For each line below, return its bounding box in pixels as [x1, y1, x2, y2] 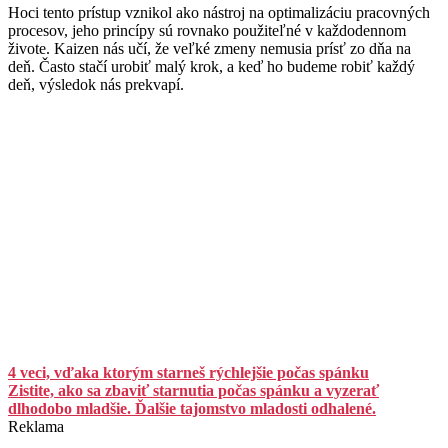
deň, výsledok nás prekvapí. [8, 76, 184, 94]
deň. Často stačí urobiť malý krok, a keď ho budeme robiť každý [8, 58, 415, 76]
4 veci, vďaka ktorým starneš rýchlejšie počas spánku [8, 364, 369, 382]
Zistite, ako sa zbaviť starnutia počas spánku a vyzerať [8, 382, 379, 400]
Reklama [8, 418, 64, 436]
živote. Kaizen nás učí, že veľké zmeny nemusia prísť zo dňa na [8, 40, 411, 58]
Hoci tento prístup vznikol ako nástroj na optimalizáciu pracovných [8, 4, 430, 22]
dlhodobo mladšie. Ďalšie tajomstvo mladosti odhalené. [8, 400, 376, 418]
